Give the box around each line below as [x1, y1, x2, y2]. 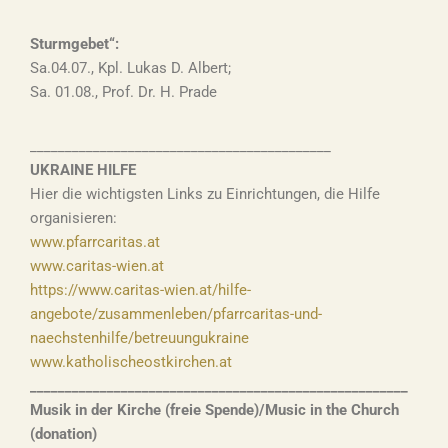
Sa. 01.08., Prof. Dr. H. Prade [30, 83, 217, 101]
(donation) [30, 425, 97, 443]
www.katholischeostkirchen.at [30, 353, 232, 371]
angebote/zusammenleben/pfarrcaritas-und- [30, 305, 322, 323]
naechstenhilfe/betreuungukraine [30, 329, 249, 347]
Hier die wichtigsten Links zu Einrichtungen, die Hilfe [30, 185, 380, 203]
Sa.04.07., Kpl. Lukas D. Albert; [30, 59, 231, 77]
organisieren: [30, 209, 121, 227]
